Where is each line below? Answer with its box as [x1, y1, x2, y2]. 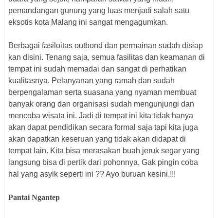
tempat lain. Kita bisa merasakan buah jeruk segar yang [8, 146, 200, 155]
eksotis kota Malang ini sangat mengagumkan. [8, 18, 168, 27]
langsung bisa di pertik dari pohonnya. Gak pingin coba [8, 158, 198, 167]
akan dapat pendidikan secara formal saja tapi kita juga [8, 123, 198, 132]
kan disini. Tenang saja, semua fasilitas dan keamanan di [8, 53, 205, 62]
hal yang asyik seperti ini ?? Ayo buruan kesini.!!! [8, 170, 176, 179]
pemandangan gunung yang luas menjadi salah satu [8, 6, 189, 15]
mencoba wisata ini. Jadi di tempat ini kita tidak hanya [8, 111, 193, 120]
